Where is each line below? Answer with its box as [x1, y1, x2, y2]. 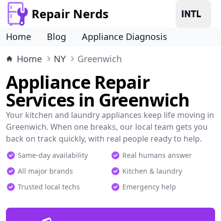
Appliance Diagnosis [82, 31, 167, 42]
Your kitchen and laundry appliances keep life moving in [6, 110, 214, 120]
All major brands [18, 166, 73, 176]
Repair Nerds [32, 5, 109, 22]
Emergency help [122, 182, 176, 191]
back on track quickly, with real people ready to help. [6, 133, 202, 144]
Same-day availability [18, 150, 88, 160]
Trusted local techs [18, 182, 80, 191]
